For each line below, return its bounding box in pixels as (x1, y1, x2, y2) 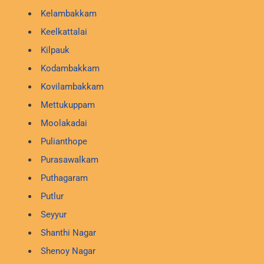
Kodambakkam (40, 63, 100, 74)
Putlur (40, 191, 64, 202)
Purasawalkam (40, 154, 98, 166)
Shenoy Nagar (40, 246, 95, 257)
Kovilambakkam (40, 81, 104, 93)
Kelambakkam (40, 8, 97, 19)
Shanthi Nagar (40, 227, 96, 239)
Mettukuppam (40, 100, 95, 111)
